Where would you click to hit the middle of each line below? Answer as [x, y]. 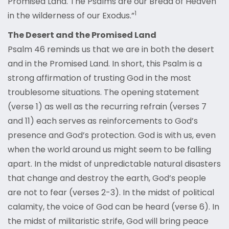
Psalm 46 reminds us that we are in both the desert [111, 50]
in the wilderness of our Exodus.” [71, 16]
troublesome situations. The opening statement [104, 93]
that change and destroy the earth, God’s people [107, 178]
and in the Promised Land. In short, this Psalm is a [105, 64]
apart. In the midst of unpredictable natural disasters [114, 164]
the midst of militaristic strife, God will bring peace [108, 221]
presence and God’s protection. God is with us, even [112, 135]
